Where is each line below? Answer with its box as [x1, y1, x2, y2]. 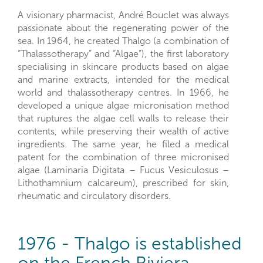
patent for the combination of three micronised [18, 151, 229, 163]
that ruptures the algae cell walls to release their [18, 113, 229, 124]
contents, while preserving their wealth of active [18, 126, 229, 137]
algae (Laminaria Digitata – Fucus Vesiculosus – [18, 164, 229, 176]
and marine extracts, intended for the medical [18, 74, 229, 86]
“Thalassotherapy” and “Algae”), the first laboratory [18, 48, 229, 60]
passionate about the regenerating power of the [18, 22, 229, 34]
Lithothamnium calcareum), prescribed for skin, [18, 177, 229, 189]
